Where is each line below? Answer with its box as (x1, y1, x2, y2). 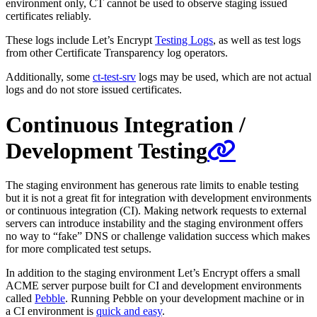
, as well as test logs (213, 34, 301, 47)
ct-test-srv (93, 71, 136, 83)
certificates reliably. (6, 10, 91, 23)
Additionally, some (6, 71, 93, 83)
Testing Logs (155, 34, 213, 47)
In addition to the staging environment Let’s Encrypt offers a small (6, 266, 300, 279)
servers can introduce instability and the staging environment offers (6, 217, 303, 229)
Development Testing (6, 137, 207, 163)
